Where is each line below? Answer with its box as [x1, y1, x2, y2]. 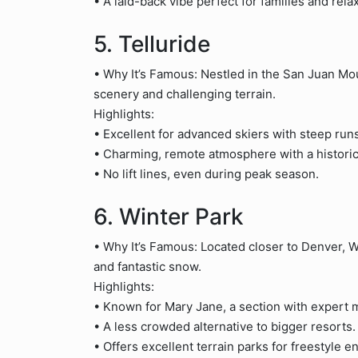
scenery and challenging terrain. [93, 86, 276, 101]
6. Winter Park [93, 203, 244, 230]
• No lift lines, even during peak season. [93, 166, 319, 181]
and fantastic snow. [93, 259, 201, 274]
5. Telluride [93, 30, 210, 58]
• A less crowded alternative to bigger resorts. [93, 319, 356, 334]
